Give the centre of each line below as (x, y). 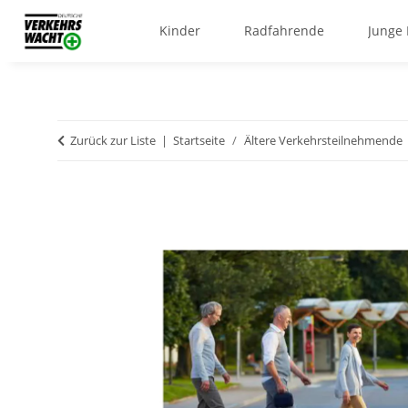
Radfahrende (284, 31)
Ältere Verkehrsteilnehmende (323, 141)
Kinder (179, 31)
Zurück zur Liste (113, 141)
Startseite (199, 141)
